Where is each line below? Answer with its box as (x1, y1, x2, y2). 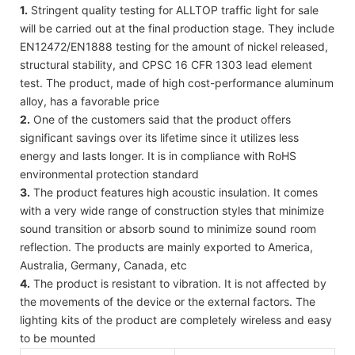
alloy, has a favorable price (20, 94, 159, 108)
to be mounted (20, 330, 96, 345)
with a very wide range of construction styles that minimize (20, 203, 324, 217)
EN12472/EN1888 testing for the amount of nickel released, (20, 39, 328, 53)
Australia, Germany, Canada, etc (20, 258, 187, 272)
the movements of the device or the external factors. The (20, 294, 315, 308)
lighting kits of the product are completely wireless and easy (20, 312, 332, 326)
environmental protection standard (20, 166, 199, 181)
